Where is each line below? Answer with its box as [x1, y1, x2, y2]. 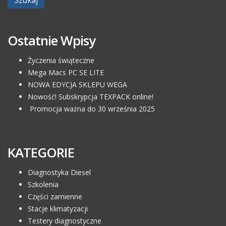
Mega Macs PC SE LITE [28, 68, 104, 78]
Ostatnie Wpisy [8, 31, 95, 50]
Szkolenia [28, 180, 59, 190]
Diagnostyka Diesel [28, 167, 91, 178]
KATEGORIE [8, 143, 74, 162]
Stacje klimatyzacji [28, 204, 88, 214]
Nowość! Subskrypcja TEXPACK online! [28, 92, 153, 102]
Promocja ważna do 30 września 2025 [28, 104, 155, 114]
